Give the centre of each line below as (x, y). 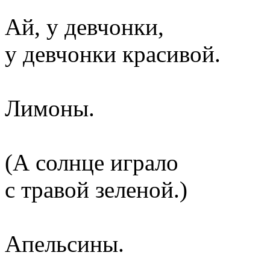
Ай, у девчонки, (84, 27)
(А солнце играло (92, 162)
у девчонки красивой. (113, 54)
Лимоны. (50, 108)
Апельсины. (64, 243)
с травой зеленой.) (96, 189)
